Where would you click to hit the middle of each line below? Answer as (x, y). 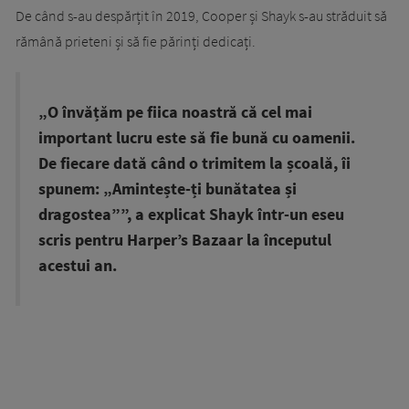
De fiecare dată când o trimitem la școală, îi (194, 164)
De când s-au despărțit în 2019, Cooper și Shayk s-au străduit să (201, 16)
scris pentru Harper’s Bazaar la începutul (185, 241)
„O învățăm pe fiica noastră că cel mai (175, 113)
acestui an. (78, 266)
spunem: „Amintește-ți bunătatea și (168, 189)
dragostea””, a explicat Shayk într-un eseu (191, 215)
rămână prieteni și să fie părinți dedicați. (136, 42)
